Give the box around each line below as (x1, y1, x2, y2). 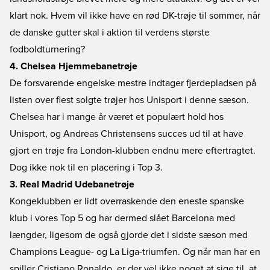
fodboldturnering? (10, 45, 85, 54)
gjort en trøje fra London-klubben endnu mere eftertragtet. (10, 146, 256, 155)
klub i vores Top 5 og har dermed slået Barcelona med (10, 213, 235, 223)
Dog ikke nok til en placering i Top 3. (10, 163, 163, 172)
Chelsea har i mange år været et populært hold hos (10, 112, 224, 122)
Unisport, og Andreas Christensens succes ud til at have (10, 129, 243, 139)
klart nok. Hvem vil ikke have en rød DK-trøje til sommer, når (10, 11, 260, 20)
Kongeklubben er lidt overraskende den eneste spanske (10, 196, 244, 206)
